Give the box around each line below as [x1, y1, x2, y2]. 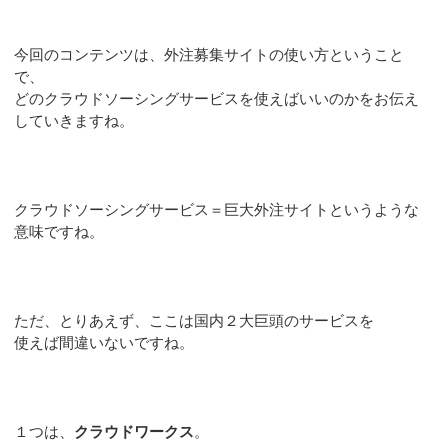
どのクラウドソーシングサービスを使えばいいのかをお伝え [14, 89, 420, 107]
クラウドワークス [74, 422, 195, 440]
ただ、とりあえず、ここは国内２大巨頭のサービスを [14, 311, 375, 329]
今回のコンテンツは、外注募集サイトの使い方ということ [14, 45, 405, 63]
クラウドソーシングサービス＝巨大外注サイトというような [14, 200, 420, 218]
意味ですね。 [14, 222, 105, 240]
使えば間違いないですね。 [14, 333, 195, 351]
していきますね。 [14, 111, 135, 129]
